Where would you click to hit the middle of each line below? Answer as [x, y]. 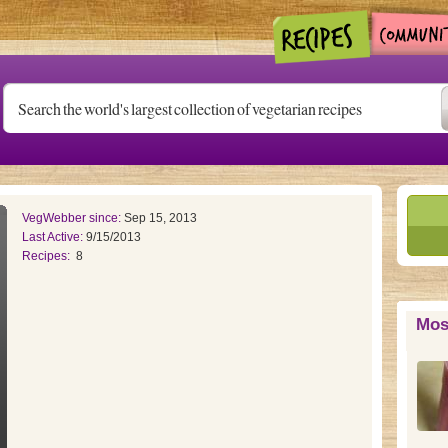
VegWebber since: [72, 218]
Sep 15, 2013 [160, 218]
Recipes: [48, 256]
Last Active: [53, 237]
